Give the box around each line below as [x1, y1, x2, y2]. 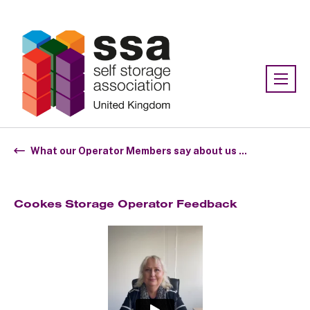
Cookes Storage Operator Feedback [14, 196, 237, 210]
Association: [14, 8, 76, 21]
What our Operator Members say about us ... [30, 145, 247, 156]
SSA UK [79, 10, 118, 21]
